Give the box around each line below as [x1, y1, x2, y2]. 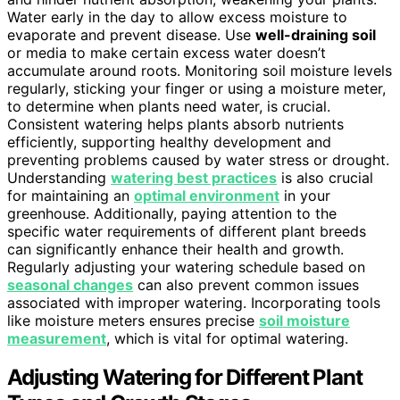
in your [279, 186, 330, 204]
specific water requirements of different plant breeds [7, 221, 366, 240]
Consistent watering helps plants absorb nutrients [7, 114, 344, 133]
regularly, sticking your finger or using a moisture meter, [7, 79, 386, 97]
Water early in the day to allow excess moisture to [7, 7, 347, 26]
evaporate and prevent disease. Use [7, 25, 255, 44]
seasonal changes [7, 275, 133, 294]
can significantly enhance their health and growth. [7, 239, 344, 258]
